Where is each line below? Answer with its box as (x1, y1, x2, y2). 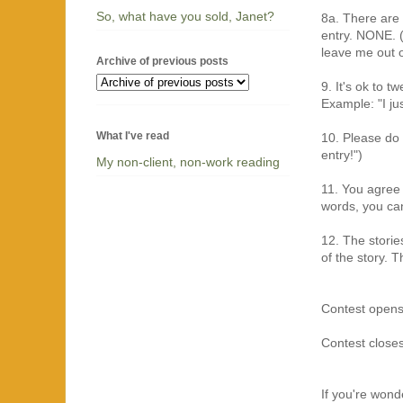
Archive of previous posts (96, 54, 228, 67)
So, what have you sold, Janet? (96, 8, 274, 23)
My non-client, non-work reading (96, 154, 280, 169)
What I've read (96, 129, 169, 142)
